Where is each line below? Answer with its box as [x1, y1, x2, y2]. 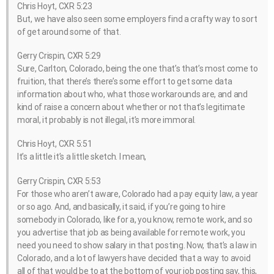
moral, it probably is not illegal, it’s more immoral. [17, 115, 196, 125]
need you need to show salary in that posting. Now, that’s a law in [17, 240, 257, 250]
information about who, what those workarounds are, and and [17, 89, 248, 100]
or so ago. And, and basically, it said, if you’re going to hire [17, 201, 226, 212]
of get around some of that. [17, 26, 121, 37]
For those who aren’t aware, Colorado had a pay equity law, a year [17, 188, 258, 199]
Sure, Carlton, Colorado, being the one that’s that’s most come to [17, 64, 258, 74]
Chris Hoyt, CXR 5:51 [17, 139, 92, 149]
